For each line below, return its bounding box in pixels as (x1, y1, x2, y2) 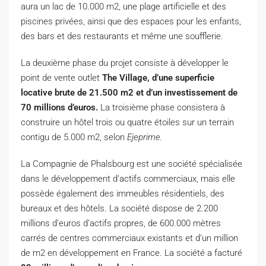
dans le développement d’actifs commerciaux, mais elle (21, 173, 235, 184)
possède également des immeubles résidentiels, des (21, 188, 224, 199)
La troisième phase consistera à (98, 102, 225, 113)
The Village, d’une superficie (102, 72, 214, 83)
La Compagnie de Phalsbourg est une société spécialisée (21, 158, 242, 169)
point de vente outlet (21, 72, 102, 83)
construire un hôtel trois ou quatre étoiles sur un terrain (21, 116, 234, 128)
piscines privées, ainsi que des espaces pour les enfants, (21, 15, 241, 27)
